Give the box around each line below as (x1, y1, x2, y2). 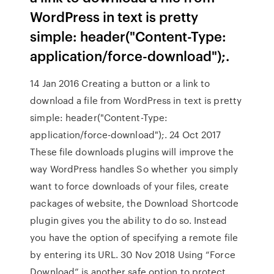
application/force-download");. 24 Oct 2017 (30, 128, 221, 141)
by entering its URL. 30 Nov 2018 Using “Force (30, 248, 235, 261)
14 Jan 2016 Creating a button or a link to (30, 76, 210, 90)
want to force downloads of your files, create (30, 179, 229, 193)
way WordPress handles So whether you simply (30, 162, 239, 176)
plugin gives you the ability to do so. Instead (30, 213, 227, 227)
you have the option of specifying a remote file (30, 231, 238, 244)
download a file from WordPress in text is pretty (30, 94, 242, 107)
